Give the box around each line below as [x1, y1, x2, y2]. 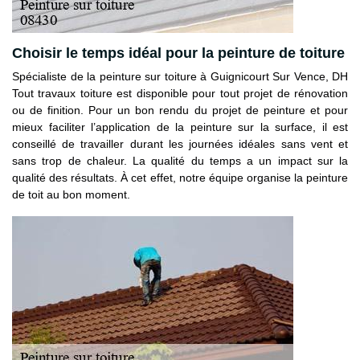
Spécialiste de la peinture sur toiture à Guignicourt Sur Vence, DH [12, 69, 348, 83]
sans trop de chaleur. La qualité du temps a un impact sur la [12, 153, 348, 167]
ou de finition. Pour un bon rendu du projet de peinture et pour [12, 103, 348, 117]
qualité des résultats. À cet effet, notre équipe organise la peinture [12, 170, 348, 184]
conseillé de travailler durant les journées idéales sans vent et [12, 137, 348, 150]
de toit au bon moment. [12, 187, 130, 201]
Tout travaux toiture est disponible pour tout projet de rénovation [12, 86, 348, 100]
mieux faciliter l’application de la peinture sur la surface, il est [12, 120, 348, 133]
